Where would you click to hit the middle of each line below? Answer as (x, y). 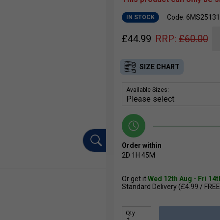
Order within (142, 146)
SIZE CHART (160, 67)
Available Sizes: (148, 90)
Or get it (135, 179)
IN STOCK (140, 17)
